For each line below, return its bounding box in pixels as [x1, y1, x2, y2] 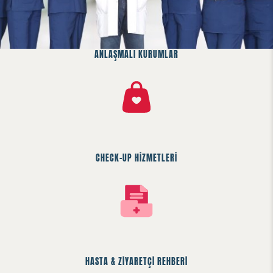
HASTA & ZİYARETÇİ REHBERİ [85, 255, 188, 268]
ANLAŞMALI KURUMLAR [94, 48, 179, 61]
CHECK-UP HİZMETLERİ [96, 152, 177, 165]
